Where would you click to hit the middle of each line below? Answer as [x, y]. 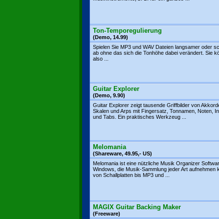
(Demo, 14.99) [110, 37]
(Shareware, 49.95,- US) [122, 153]
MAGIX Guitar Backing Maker [137, 207]
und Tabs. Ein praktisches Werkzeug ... [140, 117]
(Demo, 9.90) [109, 95]
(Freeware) [107, 214]
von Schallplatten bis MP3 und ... [131, 175]
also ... [101, 59]
